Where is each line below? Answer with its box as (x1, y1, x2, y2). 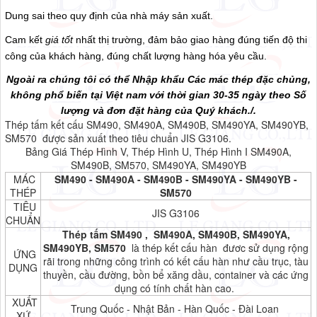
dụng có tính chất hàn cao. (115, 281, 238, 296)
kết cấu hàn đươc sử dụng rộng (165, 241, 309, 255)
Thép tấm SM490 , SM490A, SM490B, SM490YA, (62, 227, 290, 242)
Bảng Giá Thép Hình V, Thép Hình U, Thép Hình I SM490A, (25, 144, 292, 159)
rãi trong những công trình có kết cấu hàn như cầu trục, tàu (43, 254, 309, 269)
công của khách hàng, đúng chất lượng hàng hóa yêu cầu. (5, 50, 267, 62)
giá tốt (45, 34, 76, 46)
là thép (132, 241, 163, 255)
